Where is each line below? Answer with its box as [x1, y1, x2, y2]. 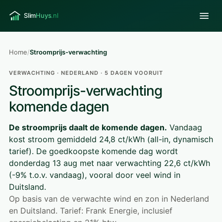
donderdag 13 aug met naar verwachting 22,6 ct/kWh [9, 158, 210, 168]
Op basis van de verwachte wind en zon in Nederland [9, 194, 209, 204]
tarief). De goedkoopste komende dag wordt [9, 146, 178, 156]
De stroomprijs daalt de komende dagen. [9, 122, 167, 132]
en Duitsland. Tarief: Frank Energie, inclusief [9, 206, 172, 216]
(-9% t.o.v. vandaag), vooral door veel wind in [9, 170, 180, 180]
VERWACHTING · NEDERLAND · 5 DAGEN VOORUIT [9, 69, 163, 76]
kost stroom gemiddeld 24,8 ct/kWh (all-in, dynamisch [9, 134, 213, 144]
